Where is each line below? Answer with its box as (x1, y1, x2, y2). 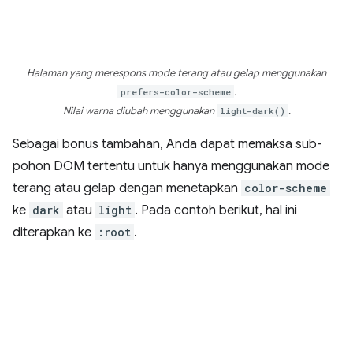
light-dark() (219, 105, 285, 117)
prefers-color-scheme (120, 86, 231, 98)
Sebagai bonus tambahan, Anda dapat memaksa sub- (13, 136, 322, 152)
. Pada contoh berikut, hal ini (135, 203, 297, 218)
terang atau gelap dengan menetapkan (13, 180, 241, 196)
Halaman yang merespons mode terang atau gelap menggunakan (27, 67, 326, 80)
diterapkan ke (13, 225, 95, 240)
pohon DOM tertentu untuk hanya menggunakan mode (13, 158, 329, 174)
